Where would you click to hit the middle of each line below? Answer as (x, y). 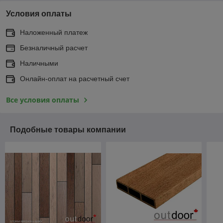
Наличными (39, 63)
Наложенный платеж (54, 32)
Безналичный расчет (54, 48)
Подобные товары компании (68, 129)
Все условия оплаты (43, 100)
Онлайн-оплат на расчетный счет (75, 78)
